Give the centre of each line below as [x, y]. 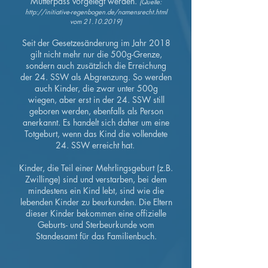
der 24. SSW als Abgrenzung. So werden [96, 77]
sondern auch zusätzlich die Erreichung [96, 66]
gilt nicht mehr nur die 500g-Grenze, [96, 54]
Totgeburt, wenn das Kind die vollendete [96, 134]
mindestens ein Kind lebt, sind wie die [96, 191]
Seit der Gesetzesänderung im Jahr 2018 [96, 43]
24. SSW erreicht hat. [96, 145]
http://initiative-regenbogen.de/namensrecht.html [96, 12]
